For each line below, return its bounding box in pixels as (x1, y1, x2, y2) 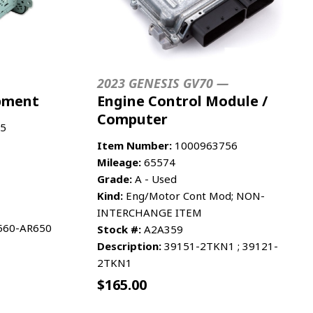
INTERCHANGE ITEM (97, 205, 202, 219)
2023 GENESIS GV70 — (97, 74, 228, 92)
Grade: (97, 171, 132, 186)
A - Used (132, 171, 177, 186)
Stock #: (97, 221, 141, 236)
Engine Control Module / (97, 91, 268, 110)
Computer (97, 109, 168, 129)
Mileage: (97, 154, 141, 169)
